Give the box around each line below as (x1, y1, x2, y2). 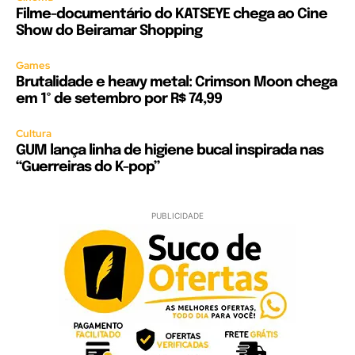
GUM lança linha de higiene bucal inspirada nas (16, 143, 323, 158)
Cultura (16, 127, 52, 141)
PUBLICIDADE (151, 211, 204, 221)
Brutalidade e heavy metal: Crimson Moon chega (16, 75, 337, 90)
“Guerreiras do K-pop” (16, 160, 159, 175)
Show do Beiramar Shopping (16, 24, 202, 39)
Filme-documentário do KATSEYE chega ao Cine (16, 7, 327, 22)
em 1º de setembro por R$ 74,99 (16, 92, 222, 107)
